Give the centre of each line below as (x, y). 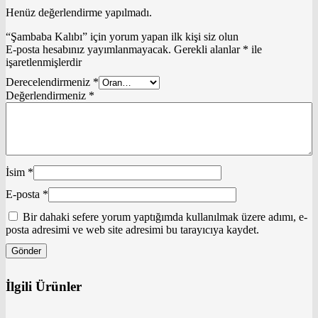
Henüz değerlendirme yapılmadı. (79, 12)
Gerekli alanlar (208, 49)
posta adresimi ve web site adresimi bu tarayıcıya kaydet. (132, 229)
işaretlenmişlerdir (44, 62)
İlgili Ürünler (44, 286)
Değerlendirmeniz (47, 95)
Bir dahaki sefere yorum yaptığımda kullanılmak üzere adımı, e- (165, 216)
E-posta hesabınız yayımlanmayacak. (88, 49)
